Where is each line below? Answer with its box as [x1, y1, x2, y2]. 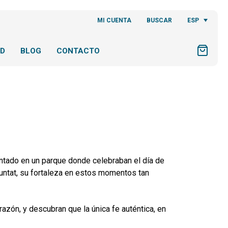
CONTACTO [56, 46, 100, 55]
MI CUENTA [97, 17, 132, 24]
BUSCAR [147, 17, 173, 24]
